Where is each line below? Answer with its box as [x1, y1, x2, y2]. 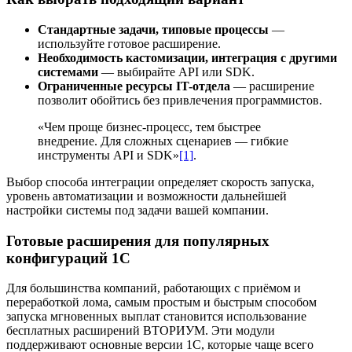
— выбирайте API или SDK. [98, 64, 255, 79]
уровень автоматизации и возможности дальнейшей [6, 189, 287, 203]
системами [38, 64, 98, 79]
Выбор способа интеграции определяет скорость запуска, [6, 174, 314, 189]
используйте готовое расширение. [38, 36, 221, 50]
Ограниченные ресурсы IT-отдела [38, 79, 230, 93]
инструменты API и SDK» [38, 148, 179, 162]
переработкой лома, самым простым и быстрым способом [6, 295, 317, 310]
